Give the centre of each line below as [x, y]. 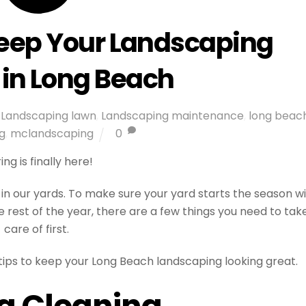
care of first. [38, 229]
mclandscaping [52, 134]
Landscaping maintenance [172, 116]
